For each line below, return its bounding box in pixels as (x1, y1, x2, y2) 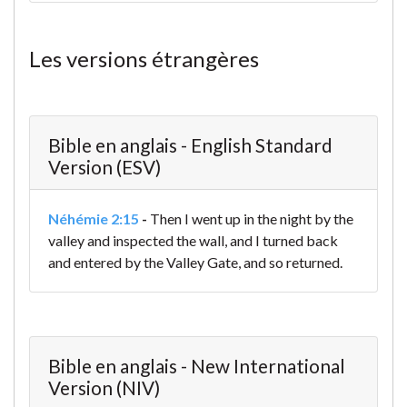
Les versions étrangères (29, 45, 259, 73)
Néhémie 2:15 (48, 210, 139, 228)
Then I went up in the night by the (150, 210, 353, 228)
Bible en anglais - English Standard (48, 134, 333, 157)
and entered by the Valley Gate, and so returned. (48, 253, 342, 272)
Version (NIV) (48, 376, 160, 400)
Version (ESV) (48, 155, 161, 179)
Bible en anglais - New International (48, 354, 345, 378)
